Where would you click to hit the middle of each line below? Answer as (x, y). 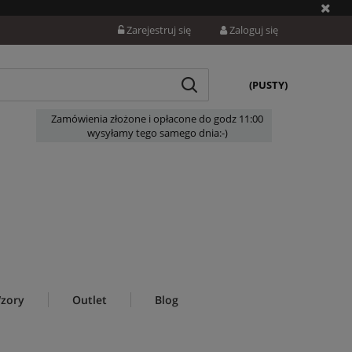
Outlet (90, 300)
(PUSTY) (268, 85)
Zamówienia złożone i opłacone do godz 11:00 (157, 119)
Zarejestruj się (159, 30)
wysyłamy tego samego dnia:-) (157, 133)
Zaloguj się (254, 30)
